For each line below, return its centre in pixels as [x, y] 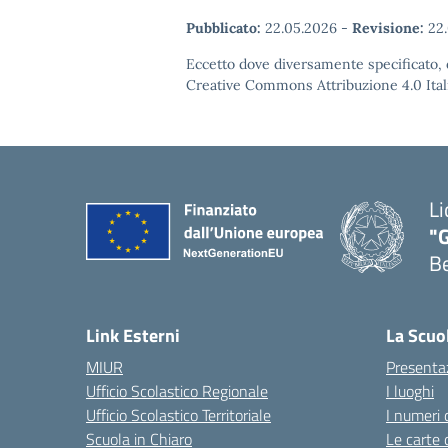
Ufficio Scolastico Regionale [177, 391]
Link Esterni [133, 335]
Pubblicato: [223, 28]
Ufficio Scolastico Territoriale [178, 415]
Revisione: [388, 28]
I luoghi [410, 391]
